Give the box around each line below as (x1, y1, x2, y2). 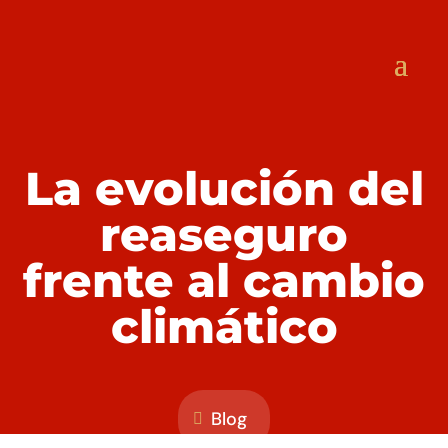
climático (110, 298, 338, 355)
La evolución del (24, 160, 424, 217)
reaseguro (100, 206, 348, 263)
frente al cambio (23, 252, 425, 309)
